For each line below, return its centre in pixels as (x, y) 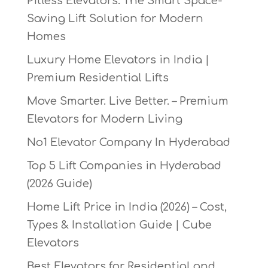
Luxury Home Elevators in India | (118, 60)
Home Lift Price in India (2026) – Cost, (127, 207)
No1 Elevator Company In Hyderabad (128, 143)
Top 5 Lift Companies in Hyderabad (124, 166)
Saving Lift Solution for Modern (115, 19)
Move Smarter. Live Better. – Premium (127, 101)
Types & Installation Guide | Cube (119, 225)
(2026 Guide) (59, 184)
